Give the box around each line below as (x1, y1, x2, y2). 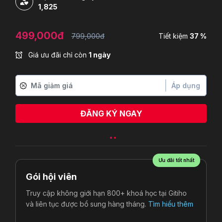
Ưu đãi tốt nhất (159, 157, 194, 164)
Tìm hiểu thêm (148, 200, 193, 209)
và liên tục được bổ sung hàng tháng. (26, 200, 148, 209)
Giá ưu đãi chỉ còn (26, 51, 89, 59)
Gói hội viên (26, 171, 77, 182)
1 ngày (89, 51, 111, 59)
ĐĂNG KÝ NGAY (80, 109, 142, 119)
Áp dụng (171, 81, 200, 90)
